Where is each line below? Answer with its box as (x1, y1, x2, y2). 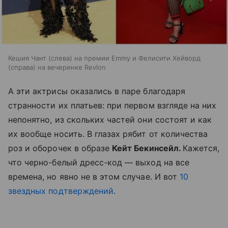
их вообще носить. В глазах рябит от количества (8, 129, 208, 139)
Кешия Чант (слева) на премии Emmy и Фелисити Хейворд (8, 54, 201, 63)
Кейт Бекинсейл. (112, 143, 183, 154)
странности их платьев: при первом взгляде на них (8, 100, 217, 111)
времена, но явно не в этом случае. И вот (8, 172, 180, 182)
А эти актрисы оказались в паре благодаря (8, 86, 185, 97)
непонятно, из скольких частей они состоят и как (8, 115, 212, 125)
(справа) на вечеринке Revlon (8, 63, 106, 72)
